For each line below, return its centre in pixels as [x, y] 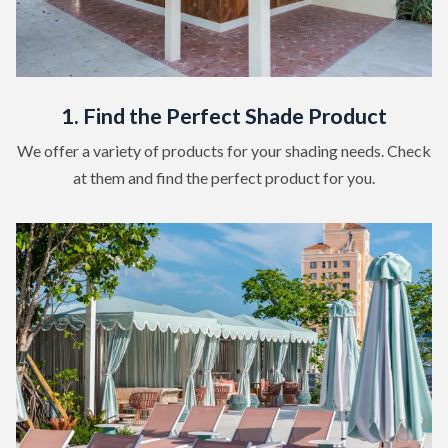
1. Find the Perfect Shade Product [224, 115]
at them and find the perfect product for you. [224, 177]
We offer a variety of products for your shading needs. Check [224, 150]
